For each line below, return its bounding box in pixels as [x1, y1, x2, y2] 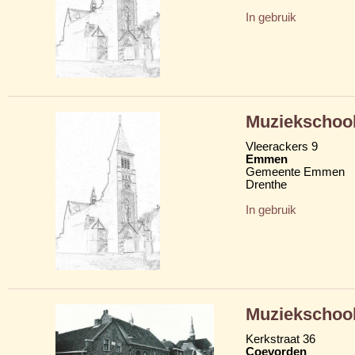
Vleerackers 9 [246, 139, 318, 153]
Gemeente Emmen [246, 165, 345, 178]
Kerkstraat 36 [246, 332, 315, 345]
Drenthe [246, 177, 287, 191]
